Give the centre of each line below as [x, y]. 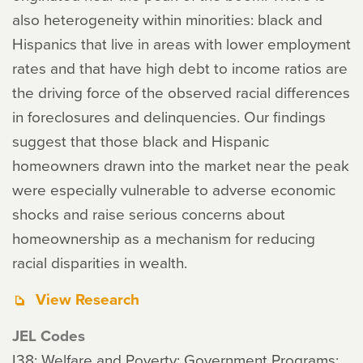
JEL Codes [49, 335]
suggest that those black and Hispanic [141, 141]
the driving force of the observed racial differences [181, 92]
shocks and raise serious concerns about [149, 214]
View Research [88, 299]
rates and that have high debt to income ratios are [180, 68]
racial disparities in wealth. [100, 262]
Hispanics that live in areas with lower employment [181, 43]
